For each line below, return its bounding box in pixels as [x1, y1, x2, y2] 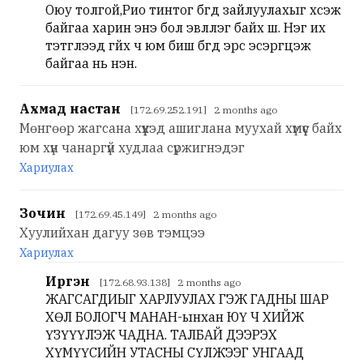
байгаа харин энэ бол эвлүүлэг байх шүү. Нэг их [45, 19, 326, 36]
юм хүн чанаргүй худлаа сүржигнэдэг [19, 139, 245, 156]
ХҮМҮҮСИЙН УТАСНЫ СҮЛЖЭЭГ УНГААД [45, 344, 304, 361]
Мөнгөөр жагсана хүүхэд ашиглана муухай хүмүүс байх [19, 120, 342, 136]
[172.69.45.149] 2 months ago [75, 208, 216, 220]
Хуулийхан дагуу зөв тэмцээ [19, 224, 205, 241]
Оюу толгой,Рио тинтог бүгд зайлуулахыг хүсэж [45, 2, 341, 18]
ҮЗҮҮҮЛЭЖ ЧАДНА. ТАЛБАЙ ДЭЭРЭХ [45, 327, 277, 343]
